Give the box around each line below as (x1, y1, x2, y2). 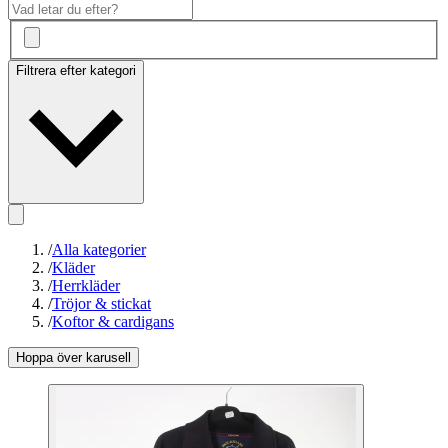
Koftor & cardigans (52, 313, 174, 331)
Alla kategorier (52, 241, 146, 259)
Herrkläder (52, 277, 120, 295)
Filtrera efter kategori (16, 63, 136, 79)
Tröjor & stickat (52, 295, 151, 313)
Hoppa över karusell (16, 350, 131, 366)
